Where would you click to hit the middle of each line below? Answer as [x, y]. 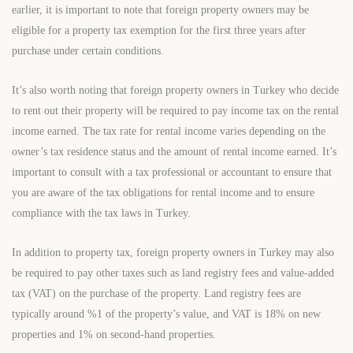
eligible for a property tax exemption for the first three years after [159, 31]
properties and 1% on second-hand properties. [114, 335]
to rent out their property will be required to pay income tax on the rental [175, 111]
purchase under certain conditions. [88, 51]
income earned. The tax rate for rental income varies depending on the [169, 132]
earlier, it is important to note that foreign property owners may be [160, 10]
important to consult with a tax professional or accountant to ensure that [172, 173]
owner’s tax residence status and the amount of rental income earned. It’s [174, 152]
